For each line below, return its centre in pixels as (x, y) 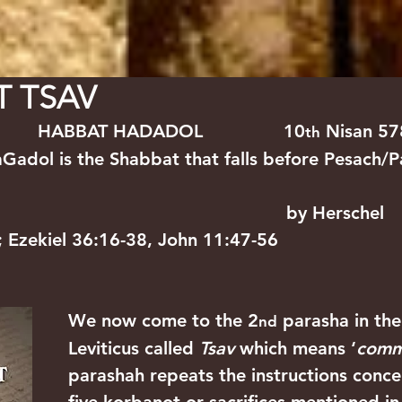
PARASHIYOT (95, 17)
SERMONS (202, 17)
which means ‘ (295, 348)
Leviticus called (134, 348)
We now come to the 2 (163, 320)
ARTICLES (300, 17)
